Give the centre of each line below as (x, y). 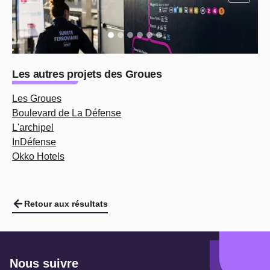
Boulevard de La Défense (67, 113)
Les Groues (37, 99)
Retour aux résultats (66, 204)
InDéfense (34, 142)
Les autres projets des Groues (87, 74)
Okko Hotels (38, 156)
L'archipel (33, 127)
